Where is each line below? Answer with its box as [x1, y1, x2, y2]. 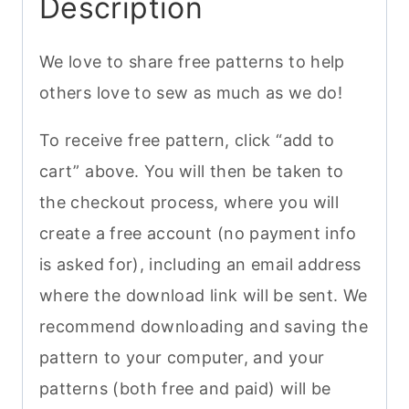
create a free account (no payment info [39, 224, 357, 244]
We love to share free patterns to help [39, 52, 345, 72]
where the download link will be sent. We [39, 286, 368, 306]
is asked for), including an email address [39, 255, 362, 275]
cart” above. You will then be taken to [39, 162, 344, 182]
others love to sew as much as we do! [39, 83, 342, 103]
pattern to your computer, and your [39, 348, 325, 368]
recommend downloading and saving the [39, 317, 368, 337]
